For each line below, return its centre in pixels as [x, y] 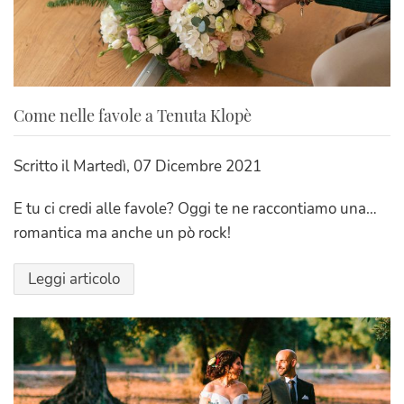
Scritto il [43, 167]
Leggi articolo [74, 280]
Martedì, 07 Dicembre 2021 [167, 167]
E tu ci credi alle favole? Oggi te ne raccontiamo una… [195, 209]
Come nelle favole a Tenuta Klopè [133, 116]
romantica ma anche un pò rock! [122, 234]
